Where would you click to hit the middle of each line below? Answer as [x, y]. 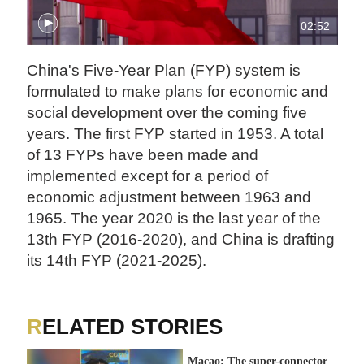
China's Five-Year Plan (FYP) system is [164, 71]
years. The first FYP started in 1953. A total [175, 134]
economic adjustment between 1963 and [169, 197]
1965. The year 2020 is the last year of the [174, 219]
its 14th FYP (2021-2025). [117, 261]
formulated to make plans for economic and [178, 92]
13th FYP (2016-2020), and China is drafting [181, 240]
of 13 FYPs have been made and [143, 155]
